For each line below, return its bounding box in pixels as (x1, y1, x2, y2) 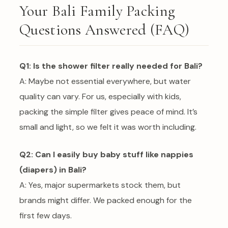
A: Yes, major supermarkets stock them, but (19, 179, 181, 190)
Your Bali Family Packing (19, 2, 176, 21)
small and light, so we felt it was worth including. (19, 121, 196, 132)
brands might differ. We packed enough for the (19, 194, 192, 206)
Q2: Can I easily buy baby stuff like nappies (19, 149, 193, 160)
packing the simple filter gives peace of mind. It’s (19, 106, 197, 117)
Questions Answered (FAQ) (19, 20, 190, 40)
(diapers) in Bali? (19, 164, 87, 175)
